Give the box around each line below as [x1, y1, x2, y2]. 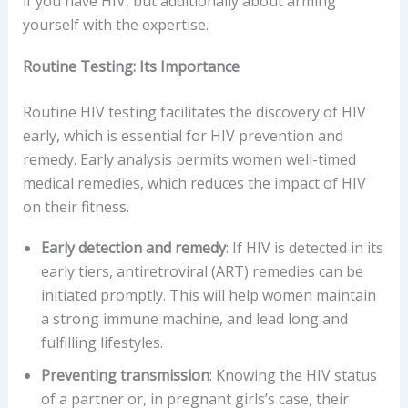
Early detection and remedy [40, 238, 226, 259]
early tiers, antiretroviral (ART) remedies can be [40, 261, 363, 282]
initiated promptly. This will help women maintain [40, 285, 376, 306]
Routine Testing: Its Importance [22, 56, 240, 76]
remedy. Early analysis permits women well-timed [22, 148, 356, 169]
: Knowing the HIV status [209, 365, 377, 386]
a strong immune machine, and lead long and [40, 309, 348, 330]
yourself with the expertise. [22, 14, 209, 35]
